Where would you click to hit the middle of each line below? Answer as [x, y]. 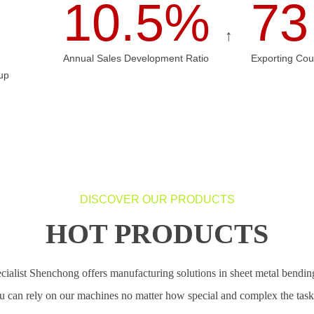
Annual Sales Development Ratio [136, 59]
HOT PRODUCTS [157, 234]
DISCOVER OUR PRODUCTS [157, 199]
